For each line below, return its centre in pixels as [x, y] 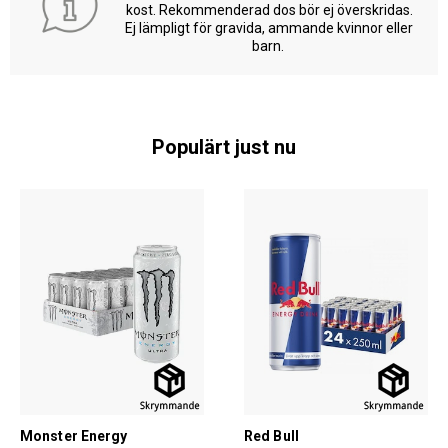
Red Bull [271, 436]
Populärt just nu [224, 147]
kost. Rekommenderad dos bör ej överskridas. [269, 10]
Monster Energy [74, 436]
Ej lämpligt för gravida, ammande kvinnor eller [269, 28]
